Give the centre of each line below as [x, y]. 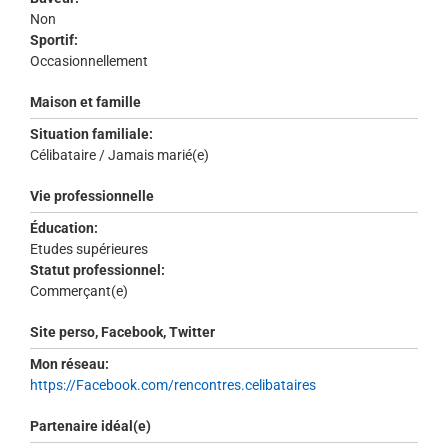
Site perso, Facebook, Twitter [122, 332]
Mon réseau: [69, 364]
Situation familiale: [91, 134]
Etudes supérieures [90, 249]
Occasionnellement [90, 61]
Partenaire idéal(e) [90, 426]
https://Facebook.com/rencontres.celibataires [173, 385]
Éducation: [64, 228]
